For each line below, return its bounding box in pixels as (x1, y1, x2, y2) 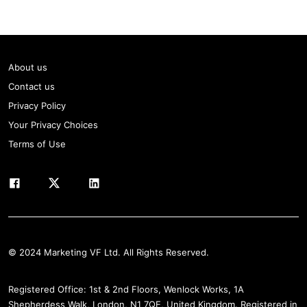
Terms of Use (8, 138, 66, 149)
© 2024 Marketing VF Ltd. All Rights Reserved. (8, 247, 209, 258)
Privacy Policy (8, 100, 66, 111)
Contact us (8, 81, 55, 92)
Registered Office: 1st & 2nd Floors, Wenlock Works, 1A (8, 284, 244, 295)
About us (8, 62, 47, 73)
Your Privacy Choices (8, 119, 98, 130)
